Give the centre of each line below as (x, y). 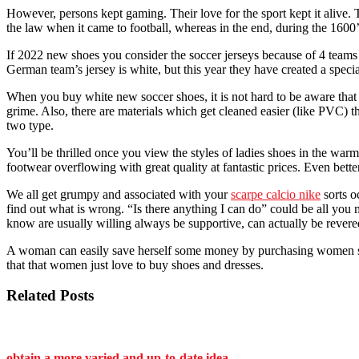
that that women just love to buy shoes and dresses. (135, 264)
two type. (30, 125)
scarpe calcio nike (276, 194)
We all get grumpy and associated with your (119, 194)
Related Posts (50, 296)
